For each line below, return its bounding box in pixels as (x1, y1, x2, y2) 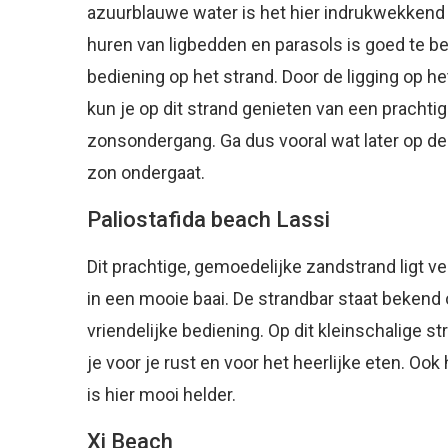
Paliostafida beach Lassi (87, 206, 330, 232)
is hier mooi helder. (87, 383, 236, 405)
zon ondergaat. (87, 161, 205, 183)
